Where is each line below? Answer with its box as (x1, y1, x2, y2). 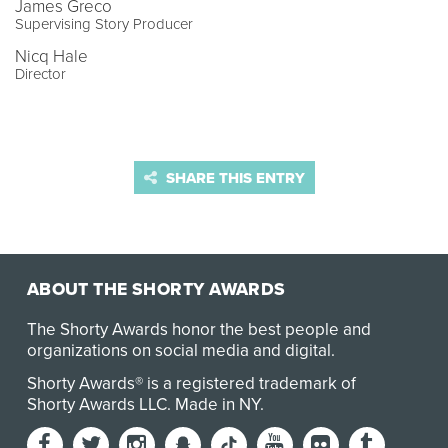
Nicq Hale (15, 45, 88, 67)
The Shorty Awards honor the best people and (26, 319, 371, 341)
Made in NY (174, 394, 260, 416)
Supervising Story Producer (15, 14, 193, 33)
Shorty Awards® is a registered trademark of (26, 373, 356, 395)
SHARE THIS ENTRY (161, 168, 305, 187)
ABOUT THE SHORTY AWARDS (26, 279, 286, 301)
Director (15, 64, 66, 83)
